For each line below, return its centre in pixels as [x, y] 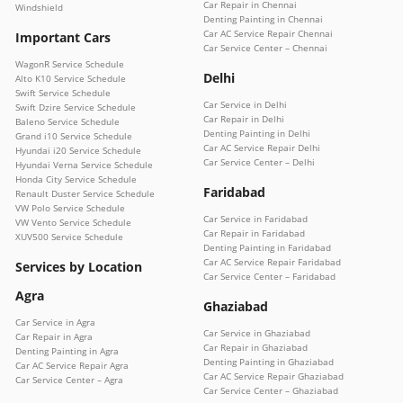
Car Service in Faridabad [255, 218]
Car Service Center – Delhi [259, 161]
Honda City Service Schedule [76, 179]
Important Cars [63, 37]
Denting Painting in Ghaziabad [269, 361]
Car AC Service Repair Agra [72, 365]
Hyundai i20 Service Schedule [78, 150]
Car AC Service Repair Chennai [268, 33]
